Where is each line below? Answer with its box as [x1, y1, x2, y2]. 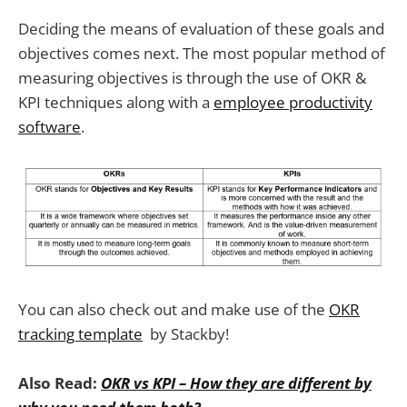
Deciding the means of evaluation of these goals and [18, 18, 384, 40]
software [18, 116, 81, 138]
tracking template [18, 323, 143, 344]
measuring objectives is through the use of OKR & [18, 67, 366, 89]
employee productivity [213, 92, 372, 114]
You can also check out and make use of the [18, 298, 329, 320]
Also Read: [18, 372, 97, 393]
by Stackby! [143, 323, 229, 344]
